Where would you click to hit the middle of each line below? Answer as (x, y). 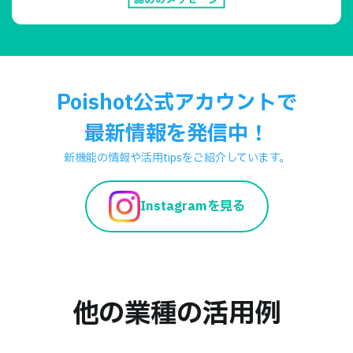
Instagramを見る (192, 206)
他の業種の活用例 (176, 314)
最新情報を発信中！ (176, 133)
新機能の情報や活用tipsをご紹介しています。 (176, 158)
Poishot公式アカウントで (176, 102)
